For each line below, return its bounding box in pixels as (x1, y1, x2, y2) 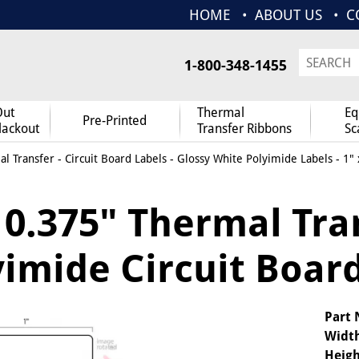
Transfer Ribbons (197, 121, 292, 136)
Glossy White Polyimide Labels (176, 152, 333, 165)
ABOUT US (255, 6, 322, 23)
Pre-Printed (82, 113, 147, 128)
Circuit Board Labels (64, 152, 167, 165)
